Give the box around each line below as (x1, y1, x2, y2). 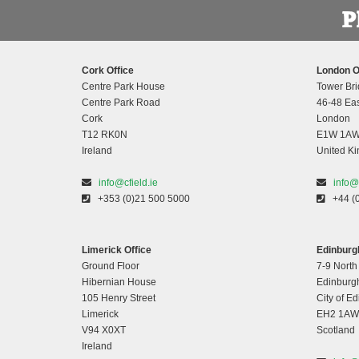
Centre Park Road (82, 97, 160, 109)
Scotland (316, 325, 355, 337)
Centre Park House (82, 81, 165, 93)
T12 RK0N (82, 129, 127, 141)
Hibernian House (82, 276, 156, 288)
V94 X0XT (82, 325, 126, 337)
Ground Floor (82, 260, 139, 272)
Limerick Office (82, 244, 151, 256)
